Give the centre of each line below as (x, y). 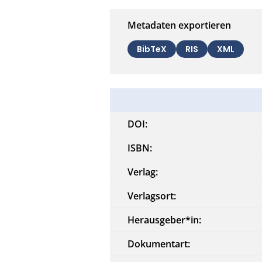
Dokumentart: (159, 244)
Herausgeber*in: (165, 220)
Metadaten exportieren (180, 25)
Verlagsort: (152, 196)
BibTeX (152, 49)
